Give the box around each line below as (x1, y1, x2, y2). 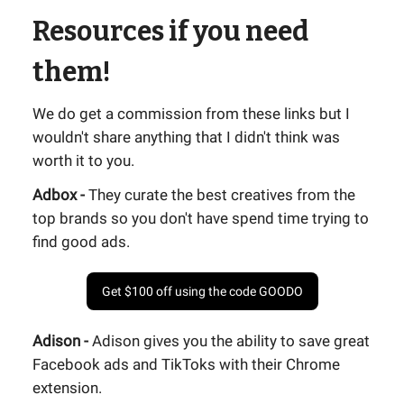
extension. (32, 379, 102, 398)
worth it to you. (32, 151, 134, 170)
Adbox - (32, 186, 88, 205)
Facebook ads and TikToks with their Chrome (32, 355, 340, 374)
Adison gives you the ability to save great (92, 332, 370, 351)
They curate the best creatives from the (88, 186, 355, 205)
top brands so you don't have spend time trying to (32, 209, 369, 228)
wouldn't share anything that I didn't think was (32, 128, 340, 147)
